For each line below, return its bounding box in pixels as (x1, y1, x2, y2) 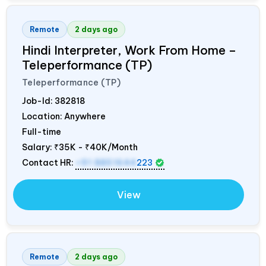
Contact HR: (22, 157, 75, 168)
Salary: (22, 141, 54, 153)
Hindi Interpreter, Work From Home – (22, 42, 236, 58)
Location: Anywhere (22, 110, 106, 122)
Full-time (22, 126, 61, 137)
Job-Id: (22, 95, 55, 106)
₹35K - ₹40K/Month (54, 141, 138, 153)
